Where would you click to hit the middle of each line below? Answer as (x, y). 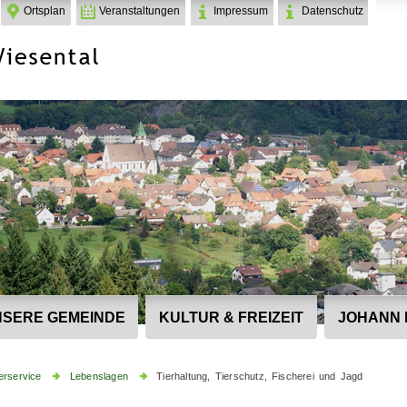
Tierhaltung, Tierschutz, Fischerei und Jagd (260, 376)
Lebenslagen (99, 376)
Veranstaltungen (140, 10)
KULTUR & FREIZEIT (232, 317)
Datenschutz (332, 10)
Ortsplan (45, 10)
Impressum (240, 10)
